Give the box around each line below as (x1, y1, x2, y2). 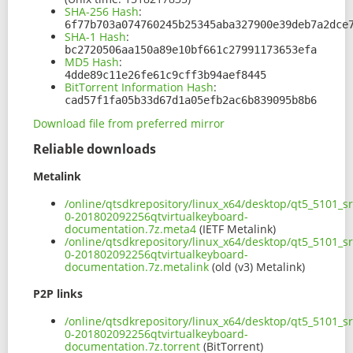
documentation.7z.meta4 (65, 221, 196, 236)
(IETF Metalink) (196, 221, 276, 236)
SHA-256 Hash (65, 4, 139, 20)
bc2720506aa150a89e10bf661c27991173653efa (65, 43, 317, 57)
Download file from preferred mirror (33, 116, 225, 132)
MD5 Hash (65, 54, 119, 70)
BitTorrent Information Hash (65, 80, 214, 95)
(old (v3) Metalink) (209, 258, 305, 274)
